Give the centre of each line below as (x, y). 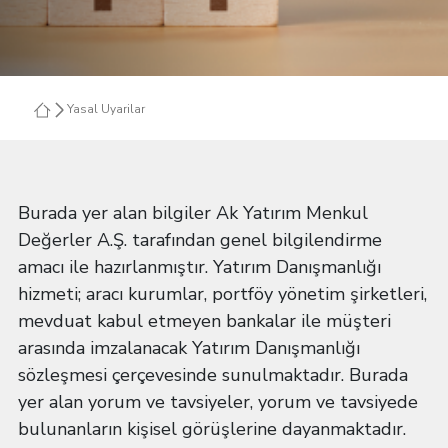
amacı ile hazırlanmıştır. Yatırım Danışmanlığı (199, 267)
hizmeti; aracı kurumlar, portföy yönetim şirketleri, (222, 294)
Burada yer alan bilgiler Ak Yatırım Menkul (193, 213)
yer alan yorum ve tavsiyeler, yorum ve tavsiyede (218, 402)
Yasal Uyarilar (106, 109)
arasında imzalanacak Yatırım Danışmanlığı (189, 348)
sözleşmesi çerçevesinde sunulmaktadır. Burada (213, 375)
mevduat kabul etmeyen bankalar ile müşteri (204, 321)
